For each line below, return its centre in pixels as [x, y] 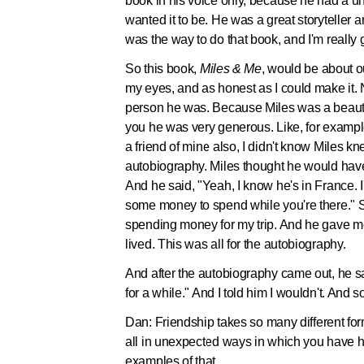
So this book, [162, 69]
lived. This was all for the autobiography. [237, 245]
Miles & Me [230, 69]
